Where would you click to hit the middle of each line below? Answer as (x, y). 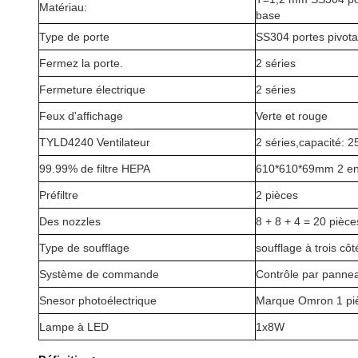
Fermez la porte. (81, 63)
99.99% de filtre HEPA (95, 169)
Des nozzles (70, 221)
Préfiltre (59, 195)
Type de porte (74, 37)
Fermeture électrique (92, 89)
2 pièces (277, 195)
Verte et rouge (292, 116)
